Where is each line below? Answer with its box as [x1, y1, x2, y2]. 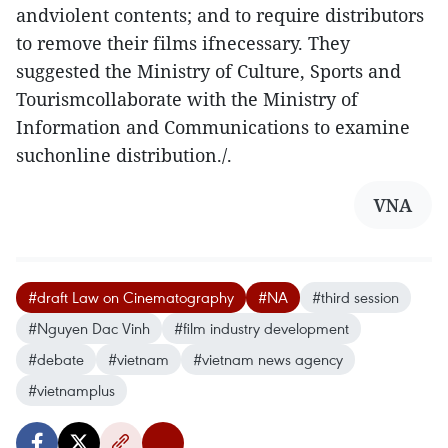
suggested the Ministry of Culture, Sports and [16, 59, 401, 83]
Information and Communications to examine [16, 115, 410, 139]
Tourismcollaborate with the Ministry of [16, 87, 358, 111]
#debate [28, 349, 84, 369]
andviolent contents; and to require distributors [16, 3, 424, 27]
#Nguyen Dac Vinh [28, 318, 150, 338]
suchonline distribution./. [16, 143, 232, 167]
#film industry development [174, 318, 349, 338]
